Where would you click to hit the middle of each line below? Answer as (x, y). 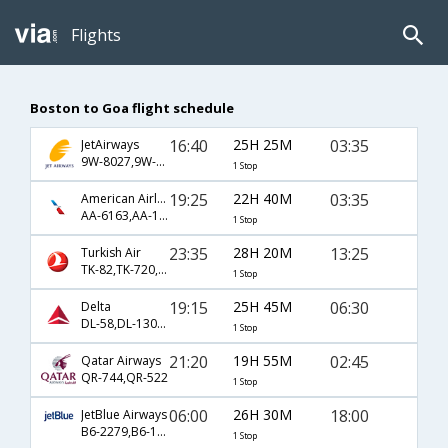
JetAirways (110, 145)
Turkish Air (111, 253)
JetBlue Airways (124, 415)
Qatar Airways (121, 361)
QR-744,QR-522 (124, 378)
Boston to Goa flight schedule (132, 107)
